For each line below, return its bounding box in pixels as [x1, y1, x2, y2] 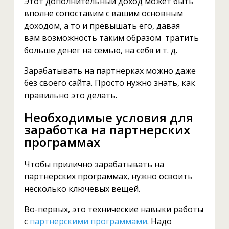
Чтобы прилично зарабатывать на [24, 158, 164, 170]
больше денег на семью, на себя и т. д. [24, 44, 177, 56]
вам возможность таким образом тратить [24, 32, 199, 43]
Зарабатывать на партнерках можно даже [24, 64, 196, 76]
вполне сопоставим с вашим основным [24, 7, 183, 19]
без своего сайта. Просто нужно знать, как [24, 77, 195, 88]
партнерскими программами [29, 216, 147, 227]
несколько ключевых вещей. [24, 183, 140, 195]
